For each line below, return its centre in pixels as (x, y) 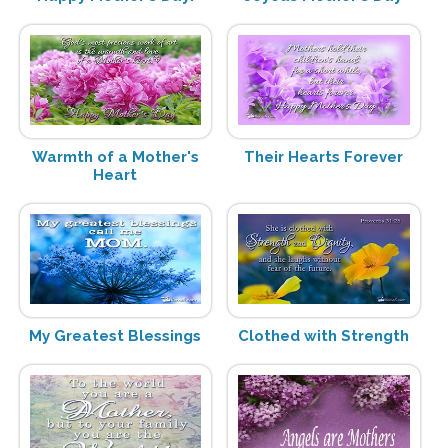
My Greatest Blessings (115, 336)
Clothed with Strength (324, 336)
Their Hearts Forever (324, 157)
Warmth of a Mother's (115, 157)
